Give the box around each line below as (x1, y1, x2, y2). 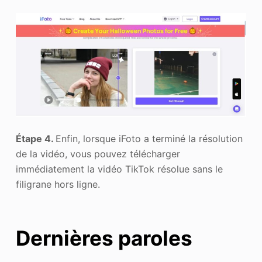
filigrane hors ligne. (15, 178, 100, 191)
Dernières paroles (15, 225, 192, 250)
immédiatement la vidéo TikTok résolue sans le (15, 163, 223, 175)
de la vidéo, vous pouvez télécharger (15, 148, 180, 160)
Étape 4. (15, 133, 56, 145)
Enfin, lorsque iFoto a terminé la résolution (55, 133, 243, 145)
